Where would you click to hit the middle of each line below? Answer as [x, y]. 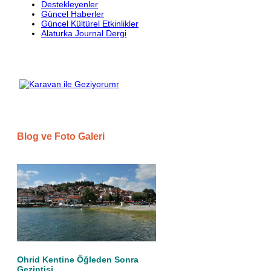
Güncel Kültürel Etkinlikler [90, 24]
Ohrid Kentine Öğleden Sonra [78, 259]
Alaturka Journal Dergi [84, 34]
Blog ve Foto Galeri [61, 137]
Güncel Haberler [73, 14]
